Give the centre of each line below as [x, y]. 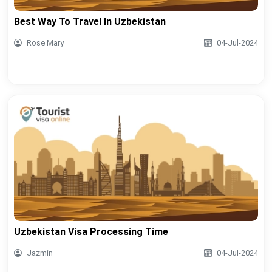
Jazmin [40, 253]
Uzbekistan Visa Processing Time [91, 232]
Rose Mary [45, 43]
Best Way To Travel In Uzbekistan [90, 22]
